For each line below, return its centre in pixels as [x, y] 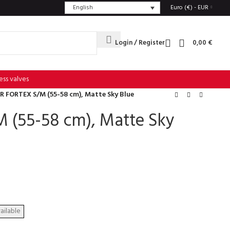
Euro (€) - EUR [189, 8]
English [83, 7]
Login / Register [140, 43]
